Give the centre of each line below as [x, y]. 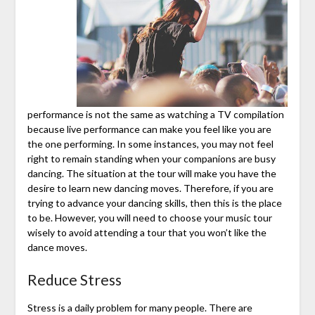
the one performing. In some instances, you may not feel [150, 143]
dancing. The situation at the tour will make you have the [152, 173]
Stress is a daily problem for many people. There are [140, 307]
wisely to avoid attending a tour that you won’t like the [147, 232]
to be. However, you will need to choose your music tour [149, 217]
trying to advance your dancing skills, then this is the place [154, 202]
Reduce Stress [74, 279]
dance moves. [57, 247]
